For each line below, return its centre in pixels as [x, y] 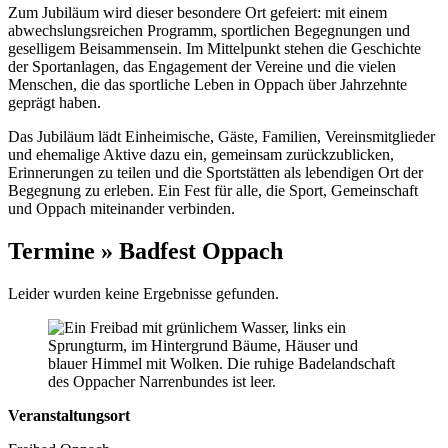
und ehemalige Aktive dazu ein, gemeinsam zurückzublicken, [201, 154]
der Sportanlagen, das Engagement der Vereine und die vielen [202, 66]
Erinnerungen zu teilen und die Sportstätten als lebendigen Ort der [215, 172]
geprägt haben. [54, 102]
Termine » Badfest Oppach [145, 250]
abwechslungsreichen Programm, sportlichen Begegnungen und [209, 30]
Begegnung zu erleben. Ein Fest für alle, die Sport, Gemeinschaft [213, 190]
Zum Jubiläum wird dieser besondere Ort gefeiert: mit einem [197, 12]
